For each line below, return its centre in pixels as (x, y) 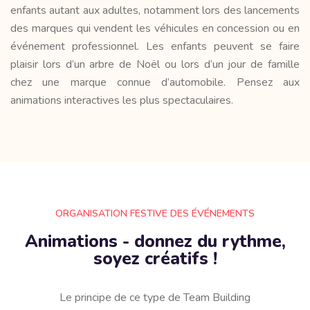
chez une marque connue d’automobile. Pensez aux (155, 83)
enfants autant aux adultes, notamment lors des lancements (155, 11)
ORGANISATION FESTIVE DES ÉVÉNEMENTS (155, 213)
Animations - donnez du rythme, (155, 241)
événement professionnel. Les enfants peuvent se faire (155, 47)
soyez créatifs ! (155, 258)
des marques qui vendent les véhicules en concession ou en (155, 29)
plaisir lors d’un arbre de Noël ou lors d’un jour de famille (155, 65)
